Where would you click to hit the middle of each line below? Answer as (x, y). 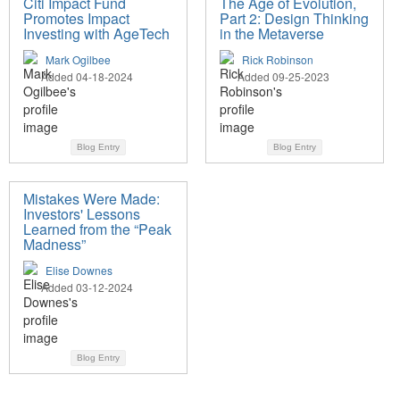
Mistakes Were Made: (92, 198)
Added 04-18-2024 (87, 76)
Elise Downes (79, 270)
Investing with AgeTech (96, 33)
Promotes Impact (76, 18)
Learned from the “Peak (97, 229)
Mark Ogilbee (78, 59)
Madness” (54, 244)
